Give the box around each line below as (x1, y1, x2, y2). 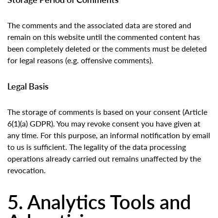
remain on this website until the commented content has (7, 31, 200, 43)
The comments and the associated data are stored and (7, 19, 191, 31)
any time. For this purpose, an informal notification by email (7, 129, 210, 141)
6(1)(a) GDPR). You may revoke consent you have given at (7, 118, 200, 129)
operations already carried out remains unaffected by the (7, 153, 201, 164)
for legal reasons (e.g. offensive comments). (7, 54, 153, 66)
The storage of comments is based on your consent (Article (7, 106, 207, 118)
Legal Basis (7, 80, 49, 92)
